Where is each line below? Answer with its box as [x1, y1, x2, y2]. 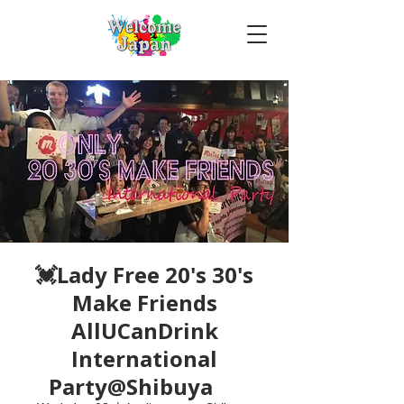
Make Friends [71, 288, 217, 317]
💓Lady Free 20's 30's [35, 260, 253, 289]
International [71, 344, 217, 373]
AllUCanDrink [70, 316, 218, 345]
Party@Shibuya [49, 372, 240, 401]
